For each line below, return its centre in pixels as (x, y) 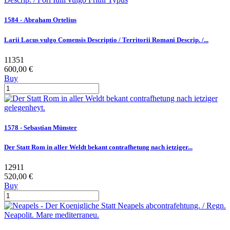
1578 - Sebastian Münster (41, 127)
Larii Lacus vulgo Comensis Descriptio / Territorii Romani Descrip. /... (106, 40)
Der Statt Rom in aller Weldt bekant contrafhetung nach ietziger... (98, 147)
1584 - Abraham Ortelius (40, 20)
